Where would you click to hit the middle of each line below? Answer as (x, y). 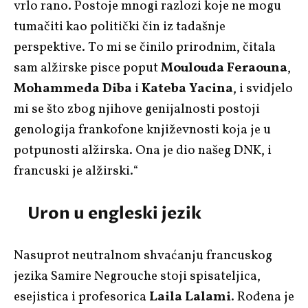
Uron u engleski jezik (114, 213)
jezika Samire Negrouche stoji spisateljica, (137, 276)
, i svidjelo (263, 88)
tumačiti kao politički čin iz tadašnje (120, 26)
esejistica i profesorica (81, 297)
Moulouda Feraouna (224, 68)
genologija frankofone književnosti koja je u (142, 130)
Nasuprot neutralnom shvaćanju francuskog (143, 255)
